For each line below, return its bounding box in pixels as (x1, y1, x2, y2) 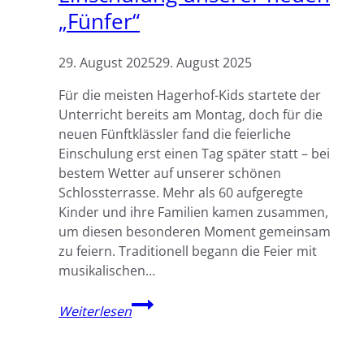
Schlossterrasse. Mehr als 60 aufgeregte (58, 183, 303, 201)
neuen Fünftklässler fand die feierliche (58, 124, 291, 143)
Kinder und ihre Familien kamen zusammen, (58, 202, 328, 221)
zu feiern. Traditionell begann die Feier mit (58, 241, 317, 260)
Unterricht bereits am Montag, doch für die (58, 105, 323, 123)
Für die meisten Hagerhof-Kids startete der (58, 85, 321, 104)
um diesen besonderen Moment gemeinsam (58, 222, 331, 240)
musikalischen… (58, 261, 155, 279)
